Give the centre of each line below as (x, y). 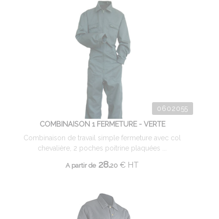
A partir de (81, 165)
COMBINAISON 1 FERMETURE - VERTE (102, 124)
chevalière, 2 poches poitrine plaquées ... (102, 148)
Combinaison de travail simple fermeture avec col (102, 138)
